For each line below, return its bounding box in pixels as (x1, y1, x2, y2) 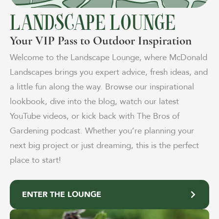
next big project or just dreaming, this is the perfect (10, 140, 199, 152)
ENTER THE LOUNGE (22, 189, 101, 200)
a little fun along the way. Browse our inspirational (10, 81, 194, 93)
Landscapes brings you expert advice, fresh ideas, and (10, 66, 208, 78)
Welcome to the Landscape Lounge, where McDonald (10, 52, 207, 64)
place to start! (10, 154, 61, 166)
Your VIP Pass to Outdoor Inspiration (10, 33, 192, 48)
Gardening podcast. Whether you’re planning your (10, 125, 194, 137)
